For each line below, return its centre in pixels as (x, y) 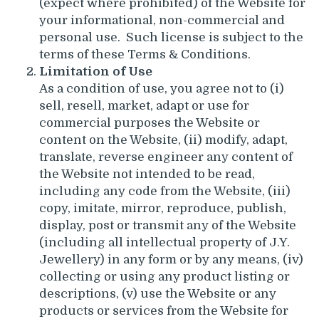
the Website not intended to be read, (147, 174)
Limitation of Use (96, 71)
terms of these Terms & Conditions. (145, 54)
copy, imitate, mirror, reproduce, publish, (163, 208)
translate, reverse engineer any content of (166, 157)
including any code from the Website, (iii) (165, 191)
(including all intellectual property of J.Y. (164, 242)
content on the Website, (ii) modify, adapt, (163, 140)
